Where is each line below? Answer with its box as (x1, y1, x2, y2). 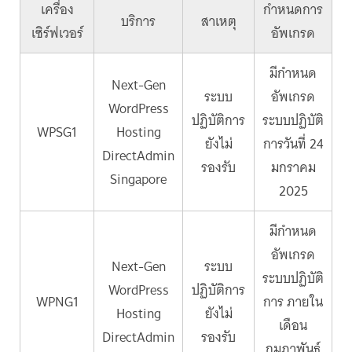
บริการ (121, 9, 156, 33)
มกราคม (270, 156, 316, 179)
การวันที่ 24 (262, 132, 324, 156)
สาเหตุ (200, 9, 236, 33)
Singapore (110, 167, 167, 191)
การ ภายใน (263, 290, 323, 313)
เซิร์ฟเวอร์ (31, 21, 83, 45)
